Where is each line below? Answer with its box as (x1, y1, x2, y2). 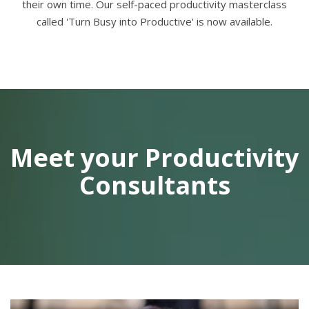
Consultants (79, 168, 230, 202)
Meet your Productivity (10, 140, 299, 175)
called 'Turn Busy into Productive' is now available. (37, 14, 272, 28)
